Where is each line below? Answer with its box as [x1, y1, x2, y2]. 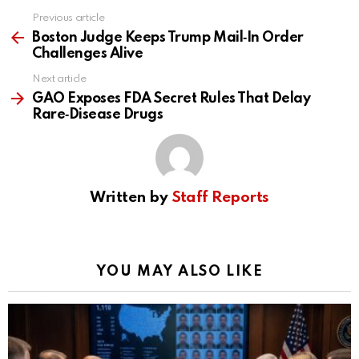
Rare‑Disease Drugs [32, 107, 163, 123]
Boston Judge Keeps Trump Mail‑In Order [32, 30, 304, 46]
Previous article [32, 13, 105, 24]
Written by [90, 190, 171, 206]
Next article [32, 74, 87, 85]
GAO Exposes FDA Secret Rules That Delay [32, 91, 311, 107]
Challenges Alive [32, 46, 143, 62]
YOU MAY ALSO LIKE [95, 264, 264, 280]
